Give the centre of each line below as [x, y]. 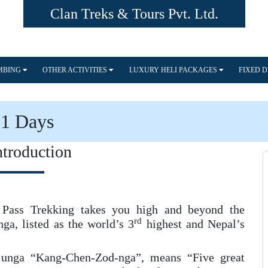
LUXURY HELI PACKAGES [174, 70]
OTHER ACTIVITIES [76, 70]
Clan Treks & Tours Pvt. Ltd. [134, 14]
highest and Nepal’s [194, 224]
